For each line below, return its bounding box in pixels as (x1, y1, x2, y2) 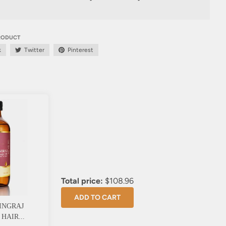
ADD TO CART (74, 193, 121, 202)
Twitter (24, 46, 44, 53)
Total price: (61, 176, 103, 186)
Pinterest (67, 46, 93, 54)
